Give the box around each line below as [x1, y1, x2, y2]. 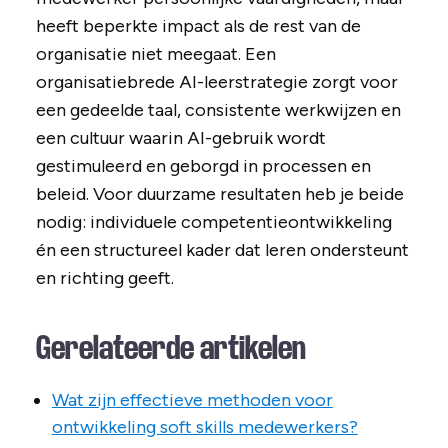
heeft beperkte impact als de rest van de [35, 15, 361, 38]
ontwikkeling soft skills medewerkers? [51, 416, 358, 439]
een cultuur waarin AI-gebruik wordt [35, 127, 326, 150]
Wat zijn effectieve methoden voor [51, 389, 333, 412]
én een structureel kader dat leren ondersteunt [35, 239, 409, 262]
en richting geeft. [35, 267, 174, 290]
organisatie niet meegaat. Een [35, 43, 276, 66]
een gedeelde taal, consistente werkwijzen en [35, 99, 401, 122]
